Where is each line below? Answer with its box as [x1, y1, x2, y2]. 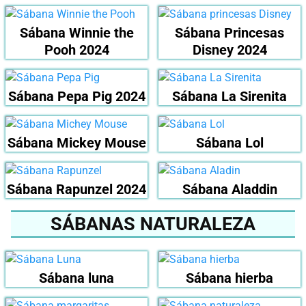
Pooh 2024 [44, 41, 109, 58]
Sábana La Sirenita [172, 87, 287, 105]
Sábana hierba [186, 269, 273, 286]
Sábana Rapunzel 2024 [7, 180, 146, 197]
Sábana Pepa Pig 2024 [8, 87, 145, 105]
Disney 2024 [192, 41, 267, 58]
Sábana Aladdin [182, 180, 277, 197]
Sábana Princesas [175, 24, 284, 41]
